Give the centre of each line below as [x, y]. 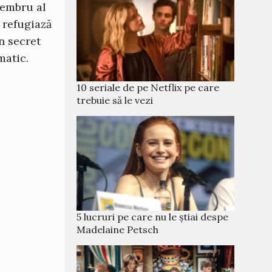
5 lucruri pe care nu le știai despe [152, 217]
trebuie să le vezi [115, 100]
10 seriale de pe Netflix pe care [148, 87]
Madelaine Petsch [117, 229]
